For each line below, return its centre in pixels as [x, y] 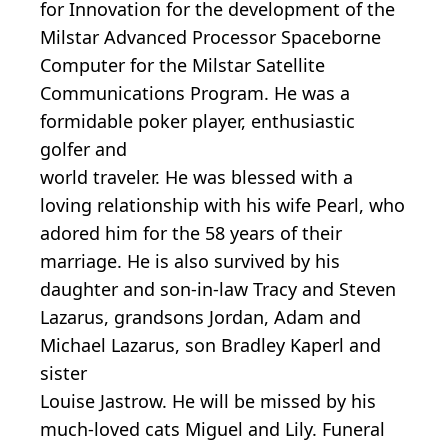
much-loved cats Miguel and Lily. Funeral [212, 428]
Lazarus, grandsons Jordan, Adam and [200, 316]
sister [63, 372]
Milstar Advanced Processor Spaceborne [210, 36]
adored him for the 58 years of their [191, 232]
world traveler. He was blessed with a [196, 176]
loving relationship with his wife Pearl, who [222, 204]
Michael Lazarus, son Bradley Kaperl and [210, 344]
